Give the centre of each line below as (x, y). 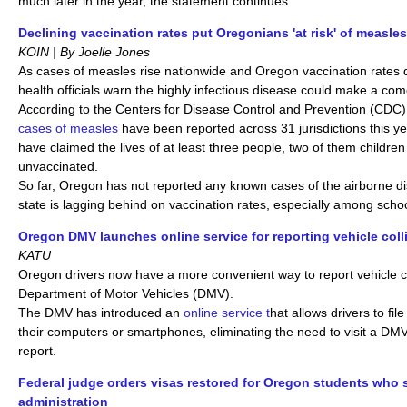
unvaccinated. (60, 166)
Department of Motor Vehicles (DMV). (126, 293)
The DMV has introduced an (101, 312)
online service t (227, 312)
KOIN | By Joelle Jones (84, 51)
